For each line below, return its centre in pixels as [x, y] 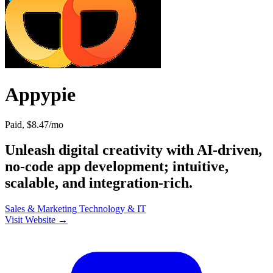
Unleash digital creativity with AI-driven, [133, 150]
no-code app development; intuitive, [117, 167]
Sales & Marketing [42, 209]
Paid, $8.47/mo [34, 124]
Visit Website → [36, 220]
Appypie [40, 95]
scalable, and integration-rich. [99, 183]
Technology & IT [113, 209]
